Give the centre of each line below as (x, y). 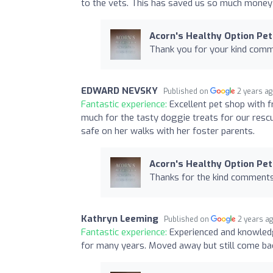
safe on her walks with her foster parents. (168, 131)
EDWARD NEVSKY (119, 90)
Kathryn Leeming (120, 218)
